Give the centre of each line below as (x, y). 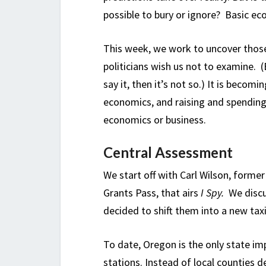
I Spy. (215, 193)
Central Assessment (168, 153)
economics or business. (155, 120)
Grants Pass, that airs (152, 193)
